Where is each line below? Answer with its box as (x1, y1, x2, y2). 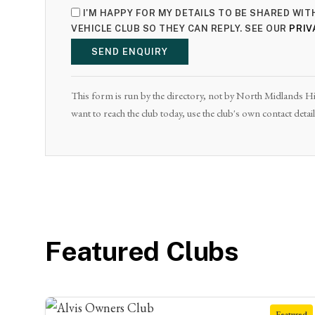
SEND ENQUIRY (91, 46, 169, 57)
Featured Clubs (45, 235, 238, 267)
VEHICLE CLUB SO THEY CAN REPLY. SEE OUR (71, 22, 290, 34)
